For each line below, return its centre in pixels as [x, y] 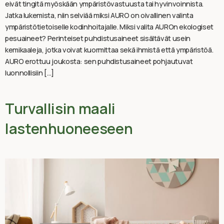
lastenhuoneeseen [69, 128]
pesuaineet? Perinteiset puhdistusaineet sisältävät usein [98, 38]
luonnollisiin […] [29, 72]
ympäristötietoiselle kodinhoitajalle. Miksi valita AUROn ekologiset [109, 26]
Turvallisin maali [60, 108]
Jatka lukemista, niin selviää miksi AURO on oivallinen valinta [99, 15]
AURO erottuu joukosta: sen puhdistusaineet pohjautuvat [99, 61]
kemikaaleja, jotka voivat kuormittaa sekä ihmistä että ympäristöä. [109, 49]
